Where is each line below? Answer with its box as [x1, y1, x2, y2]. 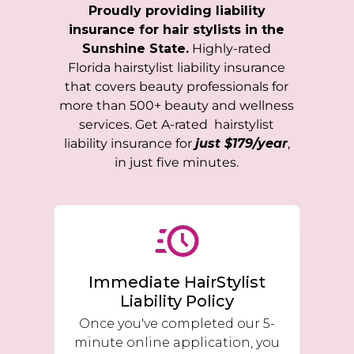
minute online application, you [73, 334, 280, 350]
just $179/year [194, 136, 288, 152]
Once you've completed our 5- [78, 315, 275, 331]
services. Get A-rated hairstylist [79, 117, 275, 133]
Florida [68, 60, 111, 76]
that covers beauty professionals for [65, 79, 289, 95]
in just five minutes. [115, 155, 239, 171]
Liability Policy [119, 291, 234, 311]
